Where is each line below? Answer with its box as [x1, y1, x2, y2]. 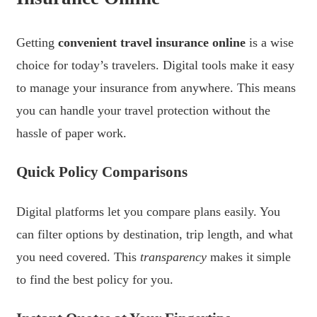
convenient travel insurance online [58, 35, 246, 50]
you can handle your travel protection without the [16, 103, 270, 117]
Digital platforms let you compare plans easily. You [16, 204, 280, 219]
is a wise [246, 35, 294, 50]
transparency [140, 249, 207, 264]
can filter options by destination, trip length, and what [16, 226, 293, 241]
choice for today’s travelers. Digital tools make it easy [16, 57, 294, 72]
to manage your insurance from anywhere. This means [16, 80, 296, 95]
